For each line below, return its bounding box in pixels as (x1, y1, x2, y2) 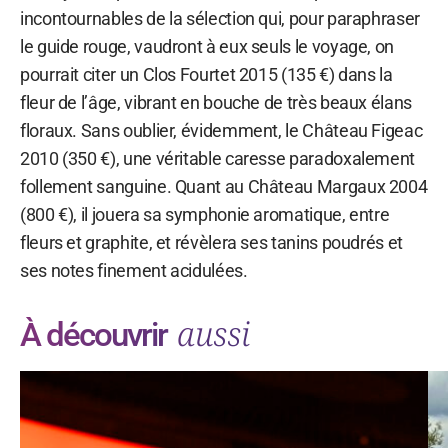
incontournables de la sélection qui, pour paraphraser (20, 7, 420, 29)
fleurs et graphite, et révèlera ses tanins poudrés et (20, 231, 403, 253)
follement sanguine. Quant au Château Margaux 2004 (20, 175, 428, 197)
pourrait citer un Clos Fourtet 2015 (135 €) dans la (20, 63, 393, 85)
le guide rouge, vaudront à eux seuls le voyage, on (20, 35, 395, 57)
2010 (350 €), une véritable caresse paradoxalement (20, 147, 416, 169)
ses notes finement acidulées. (20, 259, 252, 281)
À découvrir (20, 314, 174, 354)
